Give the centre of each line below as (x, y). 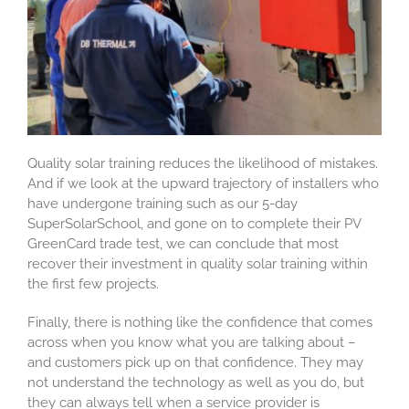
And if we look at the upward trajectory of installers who (203, 184)
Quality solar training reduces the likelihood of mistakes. (203, 164)
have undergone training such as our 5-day (163, 204)
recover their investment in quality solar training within (198, 264)
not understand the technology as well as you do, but (196, 383)
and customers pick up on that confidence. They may (195, 363)
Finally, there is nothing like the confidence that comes (200, 323)
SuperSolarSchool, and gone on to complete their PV (194, 224)
